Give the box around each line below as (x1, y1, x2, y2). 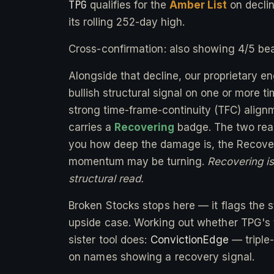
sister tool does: (68, 233, 150, 246)
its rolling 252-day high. (68, 15, 185, 28)
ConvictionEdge (150, 233, 229, 246)
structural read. (68, 172, 144, 185)
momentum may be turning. (68, 155, 207, 168)
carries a (68, 120, 114, 133)
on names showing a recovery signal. (68, 250, 254, 263)
